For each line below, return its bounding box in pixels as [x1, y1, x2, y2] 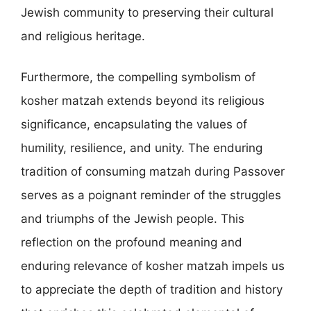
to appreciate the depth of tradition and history [21, 283, 283, 296]
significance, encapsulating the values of [21, 117, 247, 131]
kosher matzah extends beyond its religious [21, 94, 264, 108]
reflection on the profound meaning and [21, 235, 242, 249]
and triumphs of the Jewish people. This [21, 212, 244, 226]
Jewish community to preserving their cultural [21, 5, 274, 19]
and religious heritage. [21, 28, 145, 43]
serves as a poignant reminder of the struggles [21, 188, 281, 202]
